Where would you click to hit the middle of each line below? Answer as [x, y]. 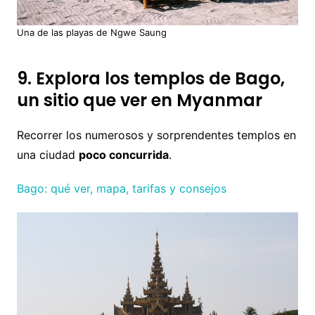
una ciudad [47, 155]
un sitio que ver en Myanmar [139, 101]
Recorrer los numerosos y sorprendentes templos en [156, 135]
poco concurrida [123, 155]
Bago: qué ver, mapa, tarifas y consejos [121, 189]
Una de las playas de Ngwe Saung [91, 33]
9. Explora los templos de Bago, [150, 79]
